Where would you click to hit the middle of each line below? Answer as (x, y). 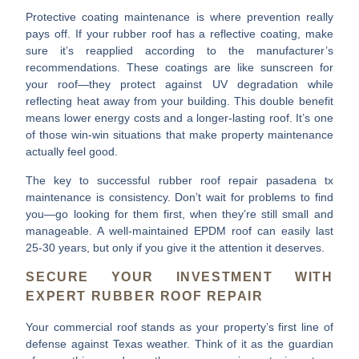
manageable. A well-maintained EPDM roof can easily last (179, 230)
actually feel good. (72, 152)
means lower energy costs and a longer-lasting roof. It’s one (179, 118)
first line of (306, 327)
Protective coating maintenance (108, 17)
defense (46, 344)
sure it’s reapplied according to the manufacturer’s (179, 51)
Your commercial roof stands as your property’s (152, 327)
